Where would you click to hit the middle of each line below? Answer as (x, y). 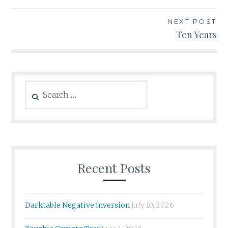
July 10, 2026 (153, 205)
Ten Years (196, 34)
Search (37, 86)
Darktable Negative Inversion (78, 205)
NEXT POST (192, 21)
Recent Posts (114, 167)
